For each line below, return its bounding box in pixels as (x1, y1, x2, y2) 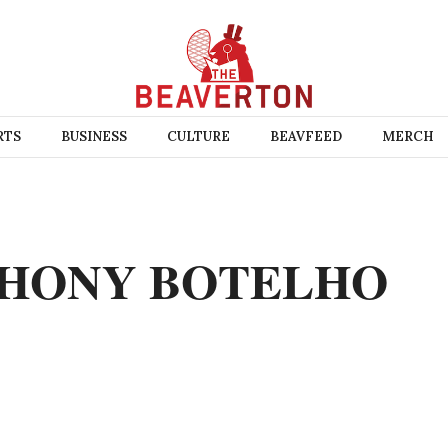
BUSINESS (60, 128, 127, 145)
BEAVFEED (269, 128, 342, 145)
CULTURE (166, 128, 230, 145)
